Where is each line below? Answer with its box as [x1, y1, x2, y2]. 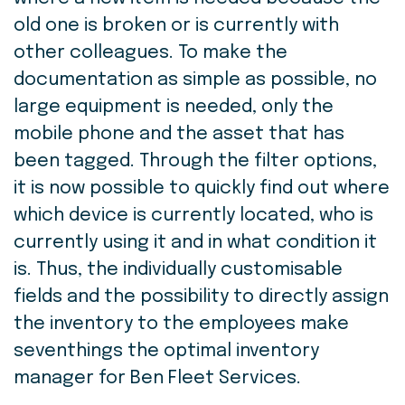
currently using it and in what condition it [14, 233, 377, 253]
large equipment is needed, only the [14, 98, 334, 118]
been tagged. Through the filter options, [14, 152, 377, 172]
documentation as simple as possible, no [14, 71, 377, 90]
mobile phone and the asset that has [14, 125, 344, 145]
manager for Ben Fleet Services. [14, 369, 306, 389]
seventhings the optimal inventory [14, 342, 319, 362]
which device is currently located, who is [14, 206, 373, 226]
